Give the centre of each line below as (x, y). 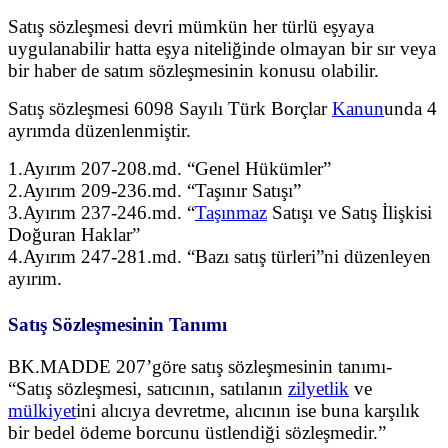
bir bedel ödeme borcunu (106, 433)
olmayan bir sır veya (358, 48)
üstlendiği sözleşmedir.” (295, 433)
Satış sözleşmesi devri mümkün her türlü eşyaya (191, 26)
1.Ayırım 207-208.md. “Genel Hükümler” (169, 168)
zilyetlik (318, 389)
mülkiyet (42, 411)
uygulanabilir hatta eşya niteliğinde (144, 48)
